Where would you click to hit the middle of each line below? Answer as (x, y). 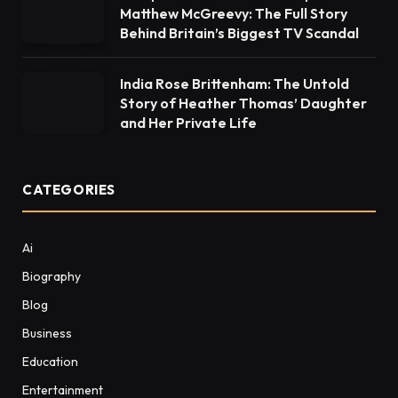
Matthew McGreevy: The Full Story (234, 13)
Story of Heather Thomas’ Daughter (243, 103)
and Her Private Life (188, 123)
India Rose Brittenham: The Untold (235, 84)
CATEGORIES (69, 190)
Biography (52, 276)
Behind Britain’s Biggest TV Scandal (239, 33)
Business (47, 333)
